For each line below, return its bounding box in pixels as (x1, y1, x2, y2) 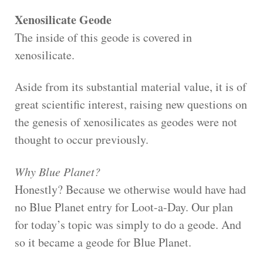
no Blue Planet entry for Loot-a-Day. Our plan (15, 199, 233, 215)
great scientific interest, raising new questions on (15, 96, 247, 113)
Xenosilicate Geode (15, 11, 112, 29)
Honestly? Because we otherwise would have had (15, 181, 246, 198)
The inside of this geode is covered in (15, 29, 192, 46)
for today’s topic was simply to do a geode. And (15, 217, 241, 233)
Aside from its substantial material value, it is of (15, 79, 247, 95)
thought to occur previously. (15, 131, 149, 148)
